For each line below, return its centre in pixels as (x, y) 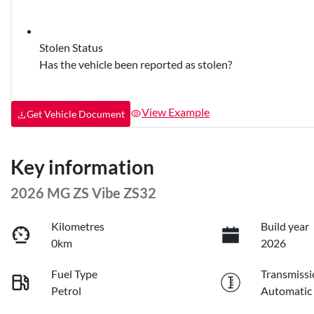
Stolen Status (71, 47)
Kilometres (78, 226)
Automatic (287, 290)
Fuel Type (75, 273)
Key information (82, 166)
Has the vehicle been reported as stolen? (136, 64)
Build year (285, 226)
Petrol (67, 290)
